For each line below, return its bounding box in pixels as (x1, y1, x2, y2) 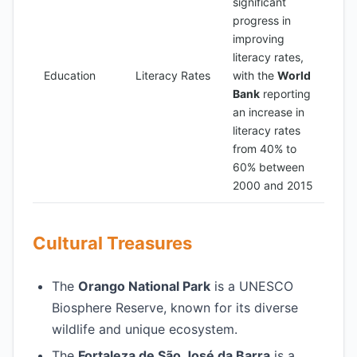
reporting (260, 87, 311, 100)
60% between (233, 160, 304, 174)
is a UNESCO (210, 278, 293, 294)
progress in (233, 14, 291, 27)
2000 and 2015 (233, 178, 313, 192)
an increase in (233, 105, 304, 119)
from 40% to (233, 142, 296, 155)
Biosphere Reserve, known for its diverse (52, 300, 298, 316)
